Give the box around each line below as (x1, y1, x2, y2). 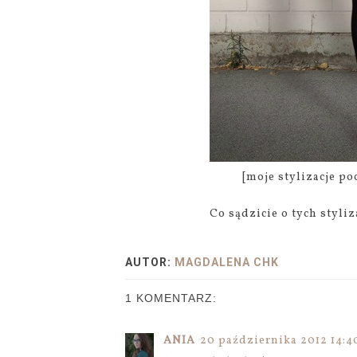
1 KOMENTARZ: (125, 292, 217, 304)
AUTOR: (125, 256, 175, 269)
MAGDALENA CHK (175, 256, 279, 269)
